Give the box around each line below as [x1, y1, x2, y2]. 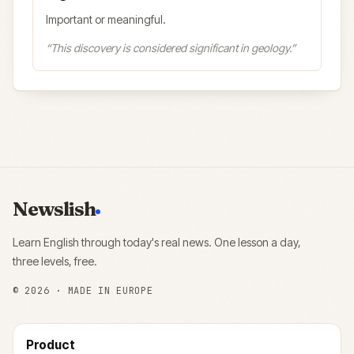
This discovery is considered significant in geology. [51, 41, 291, 55]
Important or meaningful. [46, 13, 166, 26]
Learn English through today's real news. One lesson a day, [13, 235, 301, 249]
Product [26, 337, 75, 352]
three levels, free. [13, 254, 97, 268]
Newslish [13, 197, 96, 220]
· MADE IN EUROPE [49, 284, 153, 297]
